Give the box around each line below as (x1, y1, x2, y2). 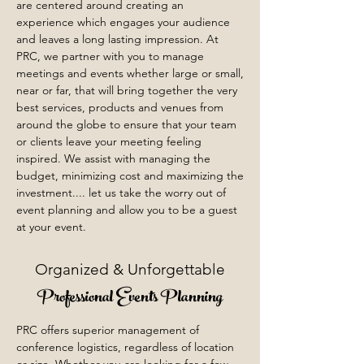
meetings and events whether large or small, (16, 66, 244, 80)
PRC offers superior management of (16, 323, 199, 337)
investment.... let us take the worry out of (16, 185, 226, 200)
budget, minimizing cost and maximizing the (16, 168, 244, 183)
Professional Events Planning (37, 282, 223, 316)
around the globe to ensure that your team (16, 117, 236, 132)
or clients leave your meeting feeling (16, 134, 201, 149)
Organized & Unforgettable (35, 260, 225, 279)
